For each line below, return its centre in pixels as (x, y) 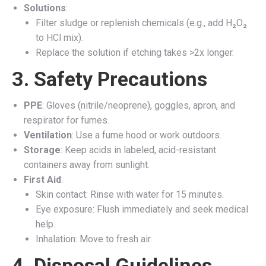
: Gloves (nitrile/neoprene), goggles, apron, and (139, 105)
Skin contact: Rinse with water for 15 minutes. (130, 194)
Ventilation (48, 135)
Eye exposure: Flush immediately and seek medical (142, 209)
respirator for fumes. (66, 120)
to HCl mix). (59, 37)
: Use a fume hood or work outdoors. (147, 135)
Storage (42, 150)
